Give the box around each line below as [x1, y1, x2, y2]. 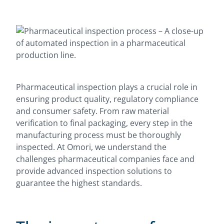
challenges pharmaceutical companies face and [16, 153, 194, 164]
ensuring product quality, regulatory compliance [16, 93, 198, 104]
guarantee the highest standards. [16, 177, 142, 188]
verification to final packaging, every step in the [16, 117, 192, 128]
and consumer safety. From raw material [16, 105, 169, 116]
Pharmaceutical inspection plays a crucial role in [16, 81, 197, 92]
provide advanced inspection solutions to [16, 165, 172, 176]
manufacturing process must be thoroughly [16, 129, 181, 140]
